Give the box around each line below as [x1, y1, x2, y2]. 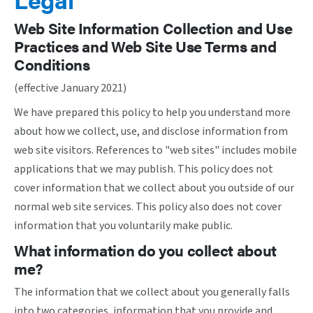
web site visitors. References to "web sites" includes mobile [14, 143, 297, 158]
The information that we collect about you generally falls [14, 284, 290, 300]
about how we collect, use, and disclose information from [14, 124, 288, 139]
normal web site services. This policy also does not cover [14, 199, 282, 214]
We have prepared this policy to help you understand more [14, 105, 291, 120]
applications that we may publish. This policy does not [14, 161, 273, 177]
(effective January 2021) [14, 80, 126, 96]
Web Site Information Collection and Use [14, 17, 293, 38]
